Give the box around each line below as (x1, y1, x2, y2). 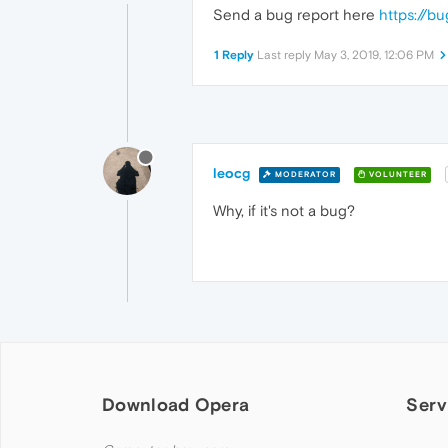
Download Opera (102, 394, 250, 416)
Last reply (257, 48, 314, 63)
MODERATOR (272, 169, 336, 179)
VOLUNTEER (366, 169, 427, 179)
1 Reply (214, 48, 254, 63)
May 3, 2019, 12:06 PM (314, 48, 434, 63)
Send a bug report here (213, 6, 379, 24)
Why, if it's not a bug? (213, 202, 355, 220)
